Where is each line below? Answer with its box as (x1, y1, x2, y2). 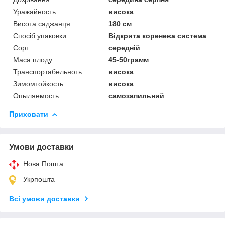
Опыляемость (13, 91, 59, 100)
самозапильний (108, 91, 165, 100)
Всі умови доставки (9, 194, 80, 203)
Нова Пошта (23, 159, 63, 168)
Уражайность (13, 7, 56, 16)
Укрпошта (23, 175, 55, 183)
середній (108, 43, 141, 52)
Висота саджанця (13, 19, 70, 28)
